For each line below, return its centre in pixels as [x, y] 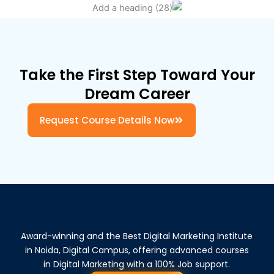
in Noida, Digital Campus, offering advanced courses [137, 250]
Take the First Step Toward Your [137, 75]
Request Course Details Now [107, 120]
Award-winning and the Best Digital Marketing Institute [137, 236]
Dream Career [137, 94]
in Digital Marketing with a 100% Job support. [137, 264]
